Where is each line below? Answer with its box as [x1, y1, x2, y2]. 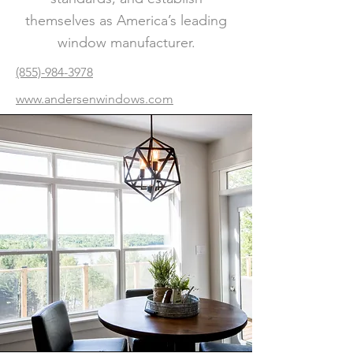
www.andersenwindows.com [16, 91, 173, 106]
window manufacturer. [57, 34, 195, 51]
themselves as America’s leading [25, 12, 227, 29]
